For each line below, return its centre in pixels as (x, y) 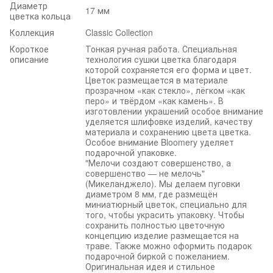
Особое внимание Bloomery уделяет (160, 142)
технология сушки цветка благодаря (161, 59)
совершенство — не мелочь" (145, 173)
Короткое (29, 48)
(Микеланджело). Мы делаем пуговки (163, 183)
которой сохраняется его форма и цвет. (168, 69)
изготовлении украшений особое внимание (174, 111)
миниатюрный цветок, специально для (166, 204)
